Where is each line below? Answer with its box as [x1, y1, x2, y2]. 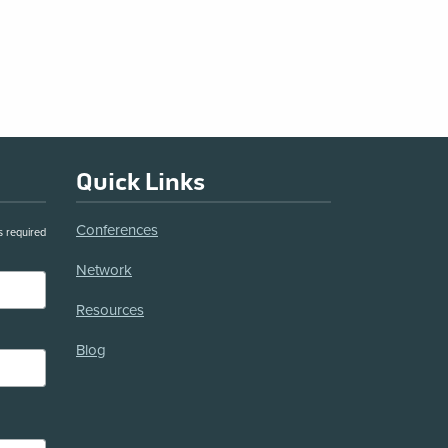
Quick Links [76, 167, 205, 199]
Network [76, 260, 132, 279]
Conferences [76, 220, 158, 239]
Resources [76, 300, 144, 319]
